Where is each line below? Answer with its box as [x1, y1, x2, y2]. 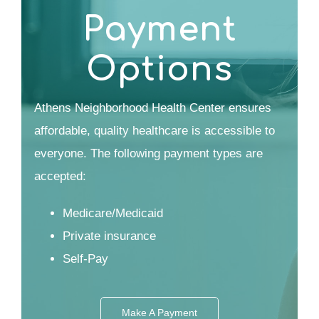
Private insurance [62, 229, 156, 244]
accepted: [33, 169, 86, 184]
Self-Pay [62, 252, 108, 266]
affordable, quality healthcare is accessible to [33, 124, 275, 138]
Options [86, 51, 233, 89]
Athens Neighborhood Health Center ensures [33, 101, 271, 115]
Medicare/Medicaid [62, 206, 163, 221]
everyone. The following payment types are [33, 147, 263, 161]
